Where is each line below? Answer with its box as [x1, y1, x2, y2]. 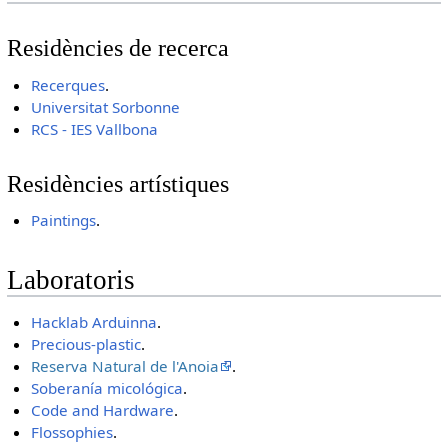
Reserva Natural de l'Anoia [31, 356, 220, 377]
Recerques [31, 74, 106, 95]
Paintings [31, 210, 97, 231]
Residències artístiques [6, 170, 229, 197]
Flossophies [31, 422, 114, 443]
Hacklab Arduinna [31, 312, 158, 333]
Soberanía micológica [31, 378, 184, 399]
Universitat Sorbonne [31, 96, 181, 117]
